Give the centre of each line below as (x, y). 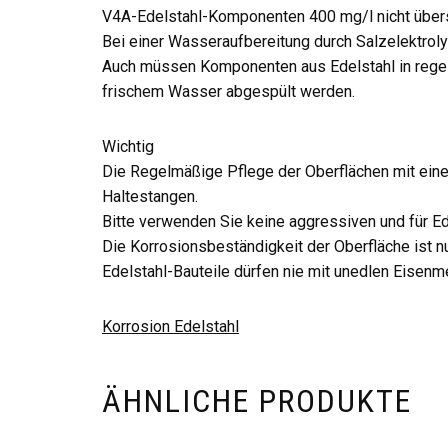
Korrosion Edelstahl (170, 326)
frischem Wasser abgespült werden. (228, 91)
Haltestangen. (150, 196)
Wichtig (128, 146)
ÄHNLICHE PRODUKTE (257, 401)
